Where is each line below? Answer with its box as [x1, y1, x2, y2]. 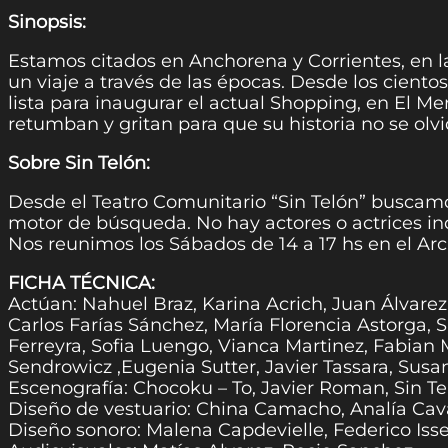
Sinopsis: [8, 11, 86, 34]
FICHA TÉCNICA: [8, 272, 155, 295]
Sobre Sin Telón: [8, 152, 150, 175]
